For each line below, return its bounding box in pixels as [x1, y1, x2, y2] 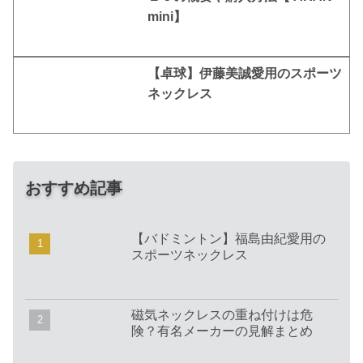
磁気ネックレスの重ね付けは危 [131, 307, 314, 322]
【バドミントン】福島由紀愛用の [131, 231, 327, 246]
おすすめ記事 [25, 178, 122, 197]
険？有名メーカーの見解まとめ [131, 323, 314, 338]
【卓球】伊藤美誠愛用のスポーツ [147, 66, 343, 80]
